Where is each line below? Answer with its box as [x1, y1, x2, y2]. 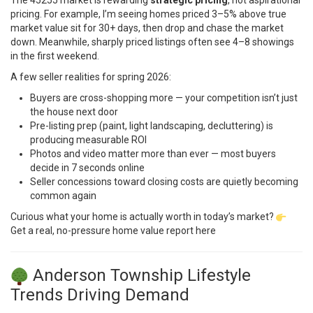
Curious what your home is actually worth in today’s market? [10, 211, 276, 223]
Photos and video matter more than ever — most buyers [30, 148, 276, 160]
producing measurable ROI [30, 134, 147, 146]
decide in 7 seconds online [30, 162, 145, 174]
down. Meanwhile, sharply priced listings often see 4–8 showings [10, 36, 294, 48]
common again [30, 190, 96, 202]
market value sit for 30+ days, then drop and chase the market [10, 22, 284, 34]
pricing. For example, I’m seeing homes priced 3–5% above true [10, 8, 286, 20]
